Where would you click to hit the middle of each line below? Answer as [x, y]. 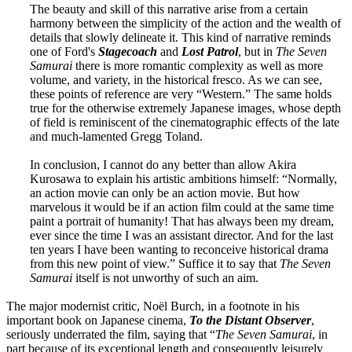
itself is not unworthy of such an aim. [165, 277]
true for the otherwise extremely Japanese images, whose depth [185, 108]
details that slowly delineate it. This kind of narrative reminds [180, 37]
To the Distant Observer [250, 320]
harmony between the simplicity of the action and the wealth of [185, 23]
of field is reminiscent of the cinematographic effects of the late [185, 122]
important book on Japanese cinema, [98, 320]
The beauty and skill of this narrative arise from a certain [169, 9]
